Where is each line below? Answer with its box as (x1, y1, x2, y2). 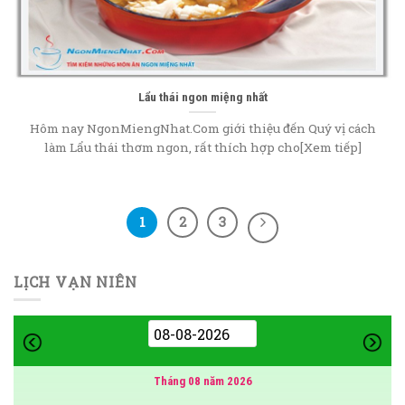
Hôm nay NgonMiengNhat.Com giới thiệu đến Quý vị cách (29, 119, 376, 137)
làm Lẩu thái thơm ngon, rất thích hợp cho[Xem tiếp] (43, 138, 362, 155)
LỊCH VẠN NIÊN (14, 271, 137, 291)
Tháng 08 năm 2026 (153, 374, 252, 389)
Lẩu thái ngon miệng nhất (137, 89, 268, 104)
